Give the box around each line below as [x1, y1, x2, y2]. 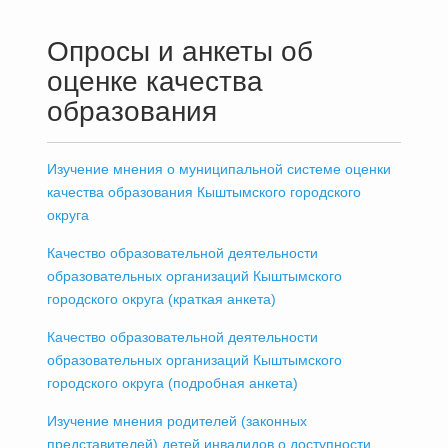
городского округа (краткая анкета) [46, 290, 276, 307]
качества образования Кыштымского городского [46, 183, 361, 200]
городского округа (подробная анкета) [46, 374, 298, 391]
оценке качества [46, 65, 263, 97]
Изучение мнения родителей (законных [46, 412, 307, 429]
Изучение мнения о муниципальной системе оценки [46, 160, 391, 177]
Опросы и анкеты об [46, 35, 313, 67]
